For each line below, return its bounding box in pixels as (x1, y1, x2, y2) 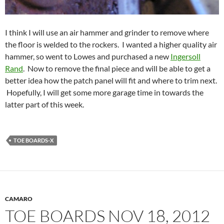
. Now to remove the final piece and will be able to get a (23, 63, 210, 73)
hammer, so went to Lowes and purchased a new (5, 51, 170, 61)
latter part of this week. (5, 99, 84, 109)
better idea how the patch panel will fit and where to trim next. (5, 75, 217, 85)
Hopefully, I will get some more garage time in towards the (5, 87, 203, 97)
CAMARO (5, 195, 32, 202)
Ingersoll (170, 51, 200, 61)
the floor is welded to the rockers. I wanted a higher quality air (5, 39, 217, 49)
